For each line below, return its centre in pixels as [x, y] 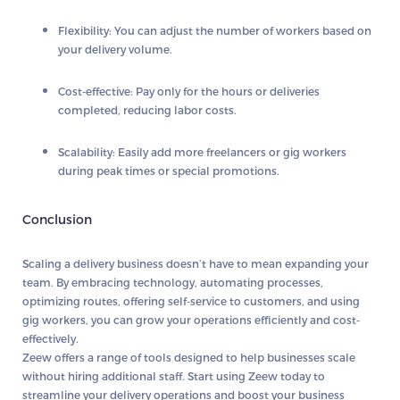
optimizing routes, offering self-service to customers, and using [191, 300]
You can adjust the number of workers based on [242, 31]
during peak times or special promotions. [169, 171]
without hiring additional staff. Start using [135, 375]
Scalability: [87, 152]
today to [301, 375]
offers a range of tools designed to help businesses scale [204, 357]
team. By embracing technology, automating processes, [173, 282]
